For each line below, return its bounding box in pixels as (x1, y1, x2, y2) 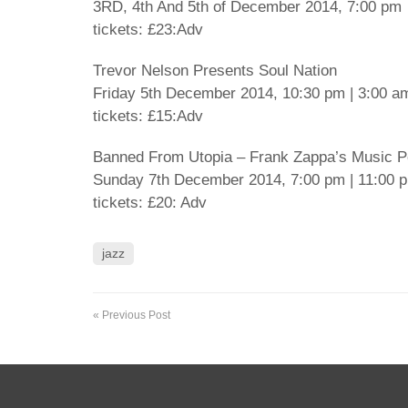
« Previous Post (93, 309, 170, 321)
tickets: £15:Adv (93, 107, 203, 125)
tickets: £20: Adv (93, 194, 207, 211)
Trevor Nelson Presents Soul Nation (93, 62, 337, 79)
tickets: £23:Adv (93, 21, 203, 38)
